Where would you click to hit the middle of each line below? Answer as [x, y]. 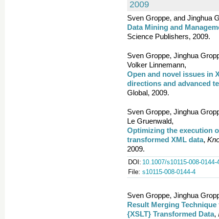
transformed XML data [165, 140]
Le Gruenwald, [150, 121]
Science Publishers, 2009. [169, 36]
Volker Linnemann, [157, 65]
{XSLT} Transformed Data [171, 214]
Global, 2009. [148, 93]
